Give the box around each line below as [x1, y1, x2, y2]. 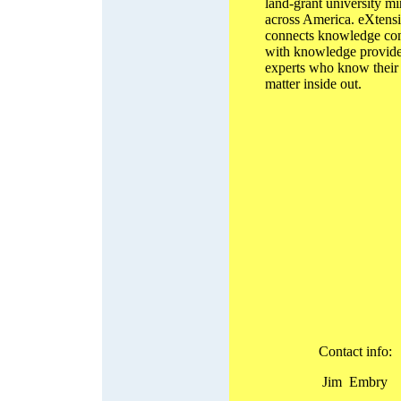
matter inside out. [265, 75, 362, 91]
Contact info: [318, 344, 392, 360]
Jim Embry [322, 374, 388, 390]
